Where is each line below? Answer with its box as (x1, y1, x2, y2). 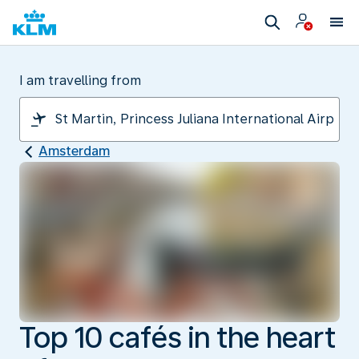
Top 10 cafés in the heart (19, 320, 336, 355)
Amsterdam (38, 143, 110, 159)
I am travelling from (19, 73, 141, 88)
